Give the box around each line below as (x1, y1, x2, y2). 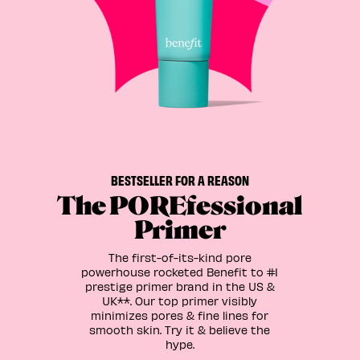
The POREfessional (57, 191, 303, 221)
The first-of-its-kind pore (108, 250, 252, 264)
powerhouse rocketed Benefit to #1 (81, 264, 279, 279)
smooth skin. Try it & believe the (89, 322, 271, 337)
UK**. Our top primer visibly (102, 293, 258, 308)
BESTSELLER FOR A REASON (110, 170, 249, 188)
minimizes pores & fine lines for (91, 308, 269, 322)
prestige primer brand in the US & (84, 279, 275, 293)
